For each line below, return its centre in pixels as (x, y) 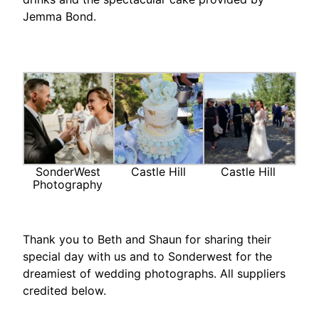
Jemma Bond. (59, 17)
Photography (68, 184)
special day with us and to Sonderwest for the (147, 256)
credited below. (64, 290)
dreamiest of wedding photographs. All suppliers (154, 273)
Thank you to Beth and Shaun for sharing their (147, 239)
